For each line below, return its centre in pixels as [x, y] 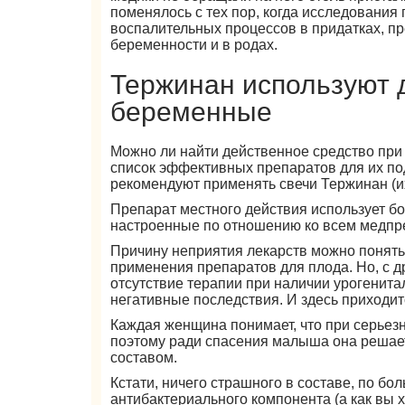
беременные [192, 112]
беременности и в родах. [194, 45]
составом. [144, 358]
